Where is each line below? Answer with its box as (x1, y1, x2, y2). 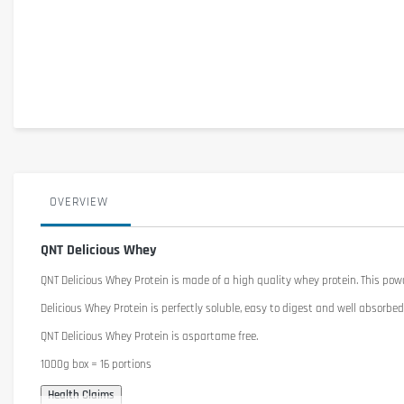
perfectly (161, 301, 203, 317)
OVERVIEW (50, 194, 108, 211)
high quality (233, 273, 291, 289)
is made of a (171, 273, 230, 289)
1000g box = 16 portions (41, 357, 151, 372)
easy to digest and (244, 301, 335, 317)
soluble (206, 301, 240, 317)
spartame (188, 329, 235, 344)
